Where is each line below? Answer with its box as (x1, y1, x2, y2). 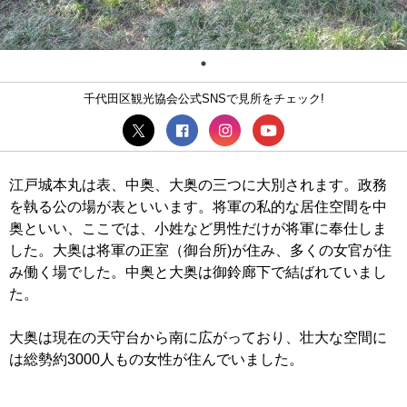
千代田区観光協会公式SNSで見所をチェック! (83, 92, 324, 105)
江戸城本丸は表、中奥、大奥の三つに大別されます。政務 (9, 177, 387, 193)
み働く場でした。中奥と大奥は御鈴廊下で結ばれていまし (9, 264, 387, 280)
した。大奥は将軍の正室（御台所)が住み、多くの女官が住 (9, 243, 392, 258)
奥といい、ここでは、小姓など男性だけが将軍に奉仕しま (9, 221, 387, 236)
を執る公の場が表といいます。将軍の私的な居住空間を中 (9, 199, 387, 214)
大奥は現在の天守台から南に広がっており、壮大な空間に (9, 330, 387, 345)
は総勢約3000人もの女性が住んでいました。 (9, 352, 303, 367)
